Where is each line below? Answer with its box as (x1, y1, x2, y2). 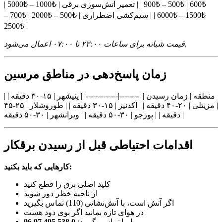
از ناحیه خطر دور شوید (24, 189, 98, 198)
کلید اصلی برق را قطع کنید (24, 179, 111, 188)
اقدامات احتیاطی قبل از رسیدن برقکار (4, 139, 193, 152)
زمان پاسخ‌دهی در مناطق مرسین (4, 68, 166, 81)
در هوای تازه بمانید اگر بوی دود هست (24, 208, 144, 217)
